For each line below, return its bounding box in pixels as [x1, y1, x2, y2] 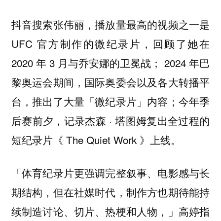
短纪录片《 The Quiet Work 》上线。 [11, 132, 181, 147]
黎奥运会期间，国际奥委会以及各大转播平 [11, 74, 210, 90]
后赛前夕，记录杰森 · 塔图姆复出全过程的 [11, 113, 210, 128]
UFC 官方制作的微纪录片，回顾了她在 [11, 36, 210, 51]
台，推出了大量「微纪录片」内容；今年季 [11, 94, 210, 109]
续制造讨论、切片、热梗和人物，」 [11, 204, 179, 219]
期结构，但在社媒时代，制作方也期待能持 [11, 184, 210, 199]
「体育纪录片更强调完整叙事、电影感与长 [11, 165, 210, 180]
